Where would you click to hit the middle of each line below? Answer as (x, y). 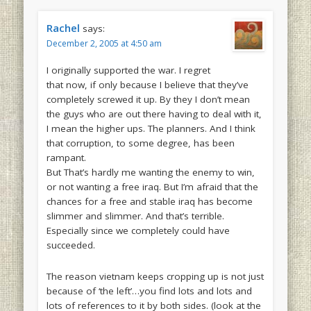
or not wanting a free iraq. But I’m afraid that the (152, 187)
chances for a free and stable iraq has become (149, 202)
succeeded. (70, 245)
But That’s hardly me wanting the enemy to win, (150, 173)
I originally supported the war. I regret (128, 70)
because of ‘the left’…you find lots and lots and (149, 291)
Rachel (63, 28)
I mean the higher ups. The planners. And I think (151, 129)
